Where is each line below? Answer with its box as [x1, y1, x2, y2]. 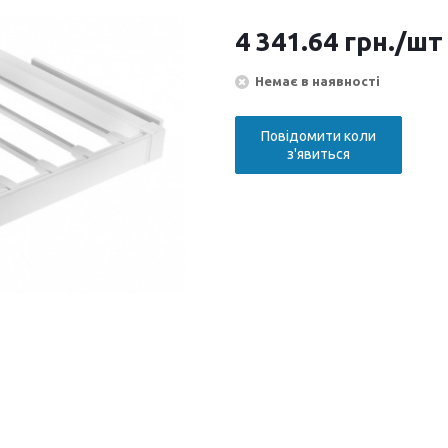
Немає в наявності [255, 73, 380, 88]
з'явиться [287, 146, 350, 163]
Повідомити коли [261, 128, 376, 145]
